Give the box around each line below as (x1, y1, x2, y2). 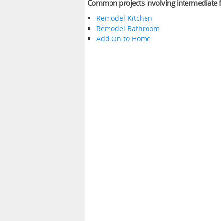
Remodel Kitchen (96, 13, 152, 23)
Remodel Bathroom (96, 24, 160, 34)
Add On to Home (96, 34, 151, 44)
